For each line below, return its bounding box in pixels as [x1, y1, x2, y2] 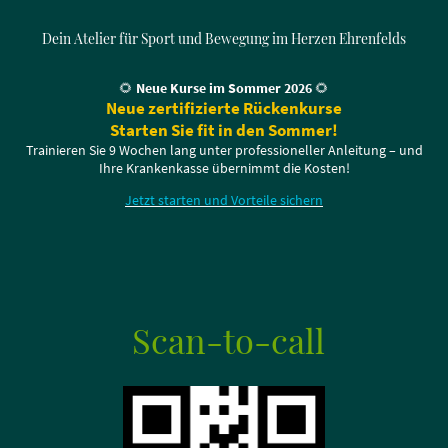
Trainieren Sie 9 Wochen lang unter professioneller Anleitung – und [25, 140, 423, 159]
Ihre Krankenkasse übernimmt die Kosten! [98, 158, 350, 177]
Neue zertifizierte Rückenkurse [106, 96, 342, 119]
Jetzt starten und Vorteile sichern [125, 190, 323, 209]
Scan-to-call [123, 316, 325, 363]
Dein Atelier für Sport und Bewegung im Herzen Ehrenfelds [42, 28, 406, 47]
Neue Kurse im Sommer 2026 [136, 78, 312, 97]
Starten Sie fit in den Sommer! [110, 118, 338, 141]
